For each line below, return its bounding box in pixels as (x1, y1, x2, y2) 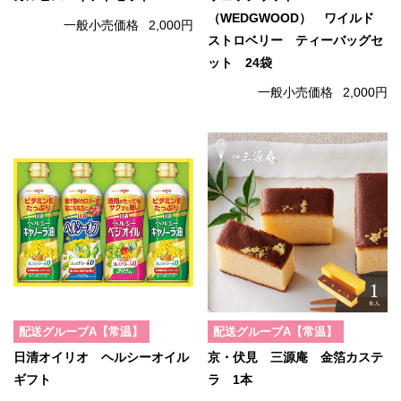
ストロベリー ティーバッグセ (208, 34, 383, 48)
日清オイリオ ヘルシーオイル (13, 351, 189, 365)
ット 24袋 (208, 56, 272, 71)
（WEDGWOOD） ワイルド (208, 12, 374, 26)
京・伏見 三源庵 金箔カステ (208, 351, 383, 365)
